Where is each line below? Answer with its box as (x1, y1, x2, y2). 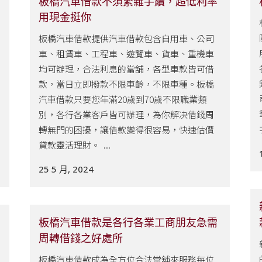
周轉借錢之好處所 (39, 231, 123, 245)
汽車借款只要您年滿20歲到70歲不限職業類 (39, 93, 206, 105)
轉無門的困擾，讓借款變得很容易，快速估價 (39, 123, 214, 136)
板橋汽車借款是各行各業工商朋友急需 (39, 215, 218, 229)
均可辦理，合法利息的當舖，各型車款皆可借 (39, 63, 214, 75)
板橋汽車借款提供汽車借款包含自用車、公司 (39, 32, 214, 44)
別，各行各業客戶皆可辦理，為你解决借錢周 (39, 108, 214, 120)
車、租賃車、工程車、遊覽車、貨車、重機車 (39, 47, 214, 60)
